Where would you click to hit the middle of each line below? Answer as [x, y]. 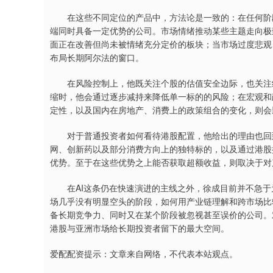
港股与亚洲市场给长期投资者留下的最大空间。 [140, 228]
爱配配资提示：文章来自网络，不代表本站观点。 [144, 253]
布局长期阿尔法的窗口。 [97, 57]
